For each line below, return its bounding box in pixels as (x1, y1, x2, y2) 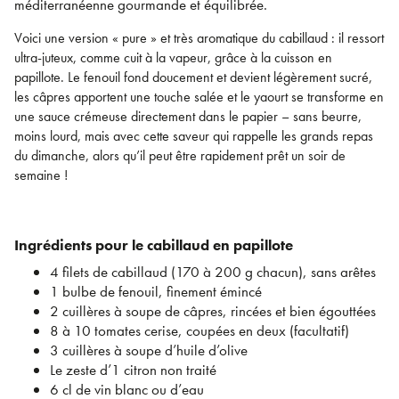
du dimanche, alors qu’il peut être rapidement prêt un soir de (14, 146, 346, 166)
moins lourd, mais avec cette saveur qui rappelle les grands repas (14, 126, 373, 146)
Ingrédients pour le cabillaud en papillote (14, 235, 293, 256)
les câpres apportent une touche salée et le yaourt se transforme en (14, 87, 384, 107)
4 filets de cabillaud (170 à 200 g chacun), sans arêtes (50, 262, 376, 282)
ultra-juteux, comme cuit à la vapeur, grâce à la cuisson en (14, 48, 332, 68)
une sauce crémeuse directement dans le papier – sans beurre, (14, 107, 362, 126)
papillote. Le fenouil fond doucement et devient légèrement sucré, (14, 68, 372, 87)
